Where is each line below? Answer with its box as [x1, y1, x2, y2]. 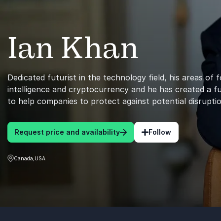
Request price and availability [15, 128, 120, 136]
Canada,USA [14, 155, 45, 161]
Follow [148, 128, 171, 136]
